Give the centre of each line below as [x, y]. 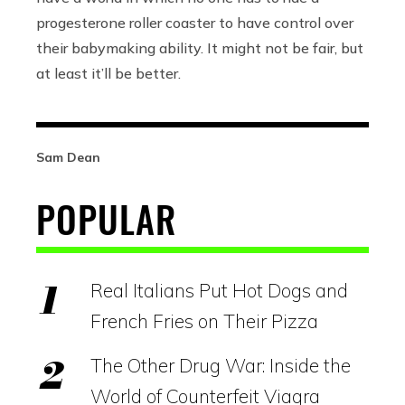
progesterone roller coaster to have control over [195, 23]
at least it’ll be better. [108, 74]
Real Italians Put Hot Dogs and [219, 291]
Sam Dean [68, 158]
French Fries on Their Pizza [204, 321]
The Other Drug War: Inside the [221, 366]
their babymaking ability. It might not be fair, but [200, 48]
